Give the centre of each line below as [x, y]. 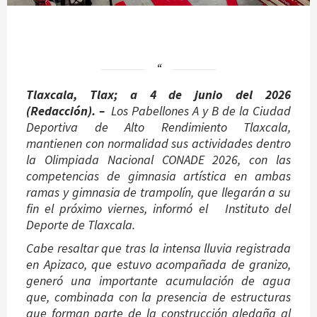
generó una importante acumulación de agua [158, 280]
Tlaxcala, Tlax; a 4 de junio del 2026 [158, 94]
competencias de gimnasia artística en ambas [158, 175]
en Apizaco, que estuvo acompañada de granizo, [158, 264]
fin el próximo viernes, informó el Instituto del [158, 208]
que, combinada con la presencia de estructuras [158, 296]
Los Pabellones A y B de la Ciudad [201, 110]
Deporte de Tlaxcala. [81, 224]
